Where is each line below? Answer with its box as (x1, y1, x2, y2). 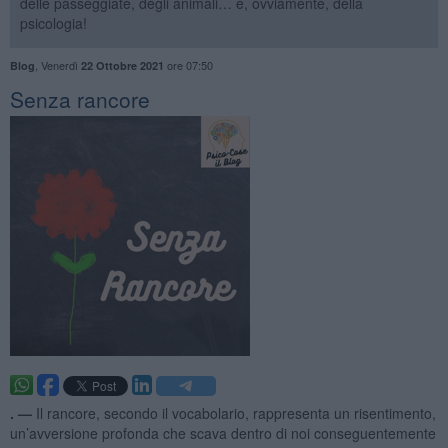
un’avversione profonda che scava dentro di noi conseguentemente (9, 422, 436, 443)
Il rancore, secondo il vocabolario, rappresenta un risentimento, (35, 402, 436, 423)
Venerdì (40, 56, 81, 73)
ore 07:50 (163, 56, 213, 73)
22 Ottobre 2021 (80, 57, 164, 73)
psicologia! (19, 12, 87, 33)
